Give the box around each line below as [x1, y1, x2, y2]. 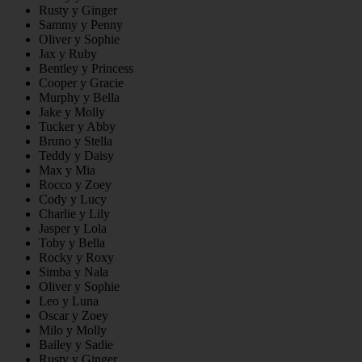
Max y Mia [39, 163, 95, 178]
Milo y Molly [39, 323, 107, 338]
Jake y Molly [39, 105, 105, 120]
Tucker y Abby [39, 120, 116, 134]
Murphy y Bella [39, 90, 120, 105]
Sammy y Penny [39, 18, 123, 32]
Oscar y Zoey [39, 309, 108, 323]
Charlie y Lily [39, 207, 110, 221]
